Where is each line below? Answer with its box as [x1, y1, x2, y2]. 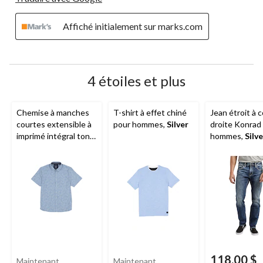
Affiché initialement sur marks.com [63, 21, 203, 32]
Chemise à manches [16, 107, 89, 118]
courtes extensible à [16, 119, 92, 130]
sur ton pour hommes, [16, 143, 96, 153]
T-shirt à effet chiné [113, 107, 187, 118]
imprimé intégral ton [16, 131, 90, 141]
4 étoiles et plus [87, 72, 186, 90]
